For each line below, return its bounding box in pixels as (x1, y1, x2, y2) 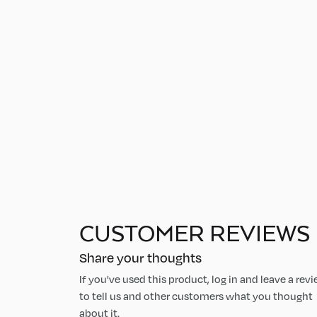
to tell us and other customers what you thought (79, 289, 313, 303)
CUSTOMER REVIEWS (79, 218, 310, 248)
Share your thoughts (79, 248, 202, 266)
